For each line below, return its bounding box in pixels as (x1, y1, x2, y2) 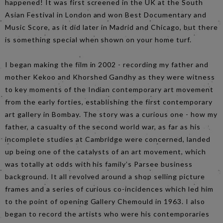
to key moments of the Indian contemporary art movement (5, 85, 214, 94)
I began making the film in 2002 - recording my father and (5, 60, 209, 69)
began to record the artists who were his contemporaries (5, 210, 210, 219)
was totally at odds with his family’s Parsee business (5, 160, 193, 169)
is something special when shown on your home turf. (5, 35, 192, 44)
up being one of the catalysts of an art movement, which (5, 147, 206, 156)
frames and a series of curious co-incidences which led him (5, 185, 214, 194)
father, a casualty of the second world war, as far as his (5, 122, 201, 131)
